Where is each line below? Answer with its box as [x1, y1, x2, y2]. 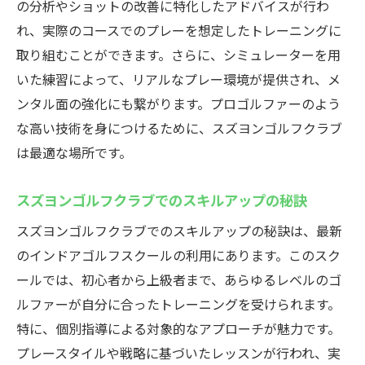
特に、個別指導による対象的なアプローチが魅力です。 [16, 319, 341, 338]
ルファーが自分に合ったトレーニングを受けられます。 [16, 294, 341, 314]
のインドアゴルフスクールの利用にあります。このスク [16, 245, 341, 265]
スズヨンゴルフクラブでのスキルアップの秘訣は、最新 [16, 221, 342, 240]
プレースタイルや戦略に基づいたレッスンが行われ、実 [16, 343, 341, 363]
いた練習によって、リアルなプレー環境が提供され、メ [16, 69, 341, 89]
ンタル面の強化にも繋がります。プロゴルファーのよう [16, 94, 341, 113]
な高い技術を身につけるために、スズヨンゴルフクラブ [16, 118, 342, 138]
